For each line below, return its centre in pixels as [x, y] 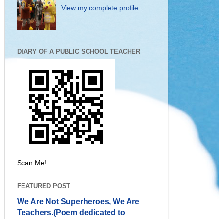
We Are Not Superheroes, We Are [78, 202]
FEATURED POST [44, 186]
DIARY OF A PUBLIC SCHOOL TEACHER [79, 52]
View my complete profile [100, 8]
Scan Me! [32, 163]
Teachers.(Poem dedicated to [71, 212]
